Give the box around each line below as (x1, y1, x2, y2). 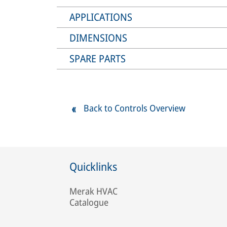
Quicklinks (69, 158, 117, 174)
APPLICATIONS (69, 10, 132, 24)
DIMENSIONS (69, 31, 127, 45)
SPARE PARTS (69, 52, 126, 66)
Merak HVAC (69, 184, 118, 197)
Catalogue (69, 196, 108, 208)
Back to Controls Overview (84, 102, 185, 115)
